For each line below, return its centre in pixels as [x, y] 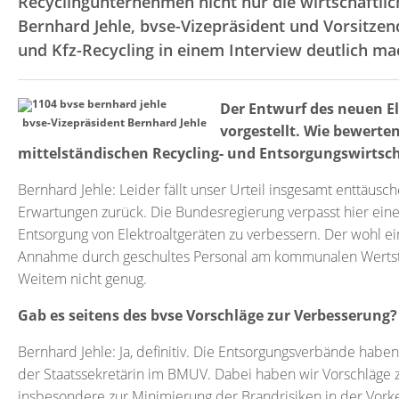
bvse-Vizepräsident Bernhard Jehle [114, 122]
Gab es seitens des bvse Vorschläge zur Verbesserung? [208, 315]
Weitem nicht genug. [82, 279]
